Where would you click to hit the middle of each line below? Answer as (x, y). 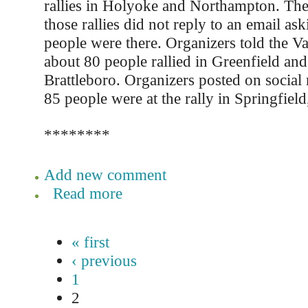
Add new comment (105, 175)
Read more (87, 193)
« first (90, 242)
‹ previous (104, 261)
